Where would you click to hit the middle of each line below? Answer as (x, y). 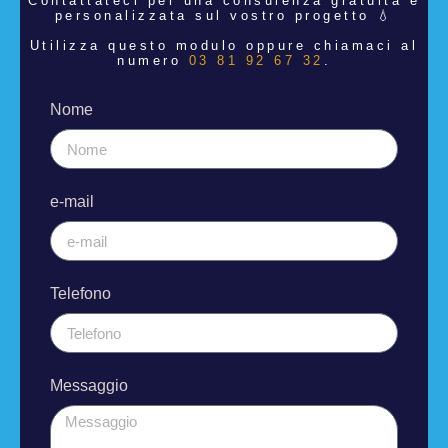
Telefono (80, 294)
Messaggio (89, 386)
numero (153, 60)
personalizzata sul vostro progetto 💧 (224, 16)
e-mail (72, 202)
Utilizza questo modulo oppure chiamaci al (224, 45)
